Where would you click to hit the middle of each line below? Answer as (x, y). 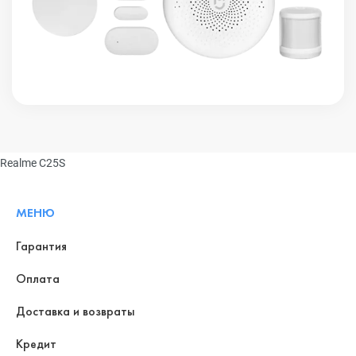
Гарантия (41, 246)
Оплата (38, 278)
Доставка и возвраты (75, 311)
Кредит (36, 343)
